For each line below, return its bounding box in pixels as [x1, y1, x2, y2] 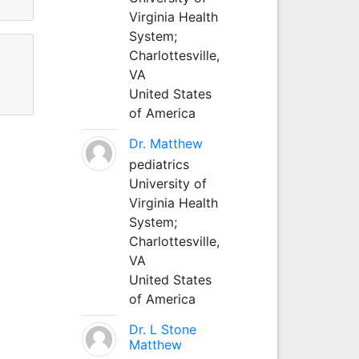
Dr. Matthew [128, 135, 203, 151]
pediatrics [128, 155, 189, 172]
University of [128, 175, 207, 192]
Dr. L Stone [128, 321, 196, 337]
